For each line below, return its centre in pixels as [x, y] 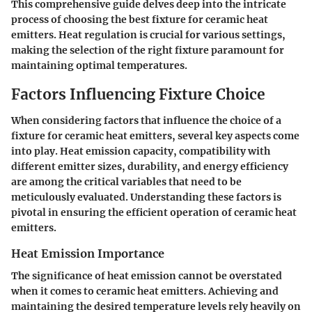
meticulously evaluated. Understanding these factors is [146, 197]
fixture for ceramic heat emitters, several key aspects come [155, 136]
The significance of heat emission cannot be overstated [147, 276]
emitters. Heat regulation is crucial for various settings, [148, 34]
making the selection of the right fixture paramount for [148, 50]
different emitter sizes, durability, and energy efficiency [150, 166]
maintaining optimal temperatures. [99, 65]
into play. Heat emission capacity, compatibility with [141, 151]
